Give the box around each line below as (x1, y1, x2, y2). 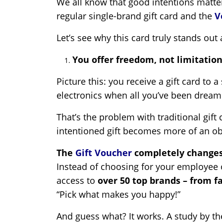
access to (56, 174, 95, 187)
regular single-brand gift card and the (56, 10, 215, 22)
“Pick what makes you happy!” (56, 188, 180, 201)
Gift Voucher (75, 147, 132, 159)
